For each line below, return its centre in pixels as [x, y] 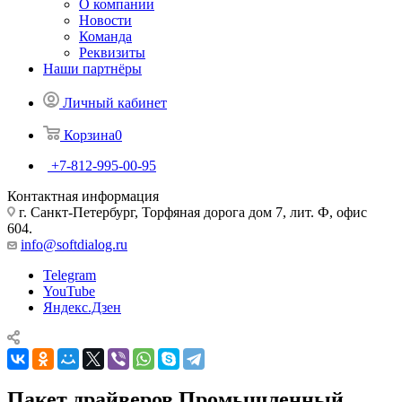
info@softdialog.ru [74, 245]
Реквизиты [112, 52]
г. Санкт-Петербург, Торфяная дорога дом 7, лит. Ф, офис [191, 212]
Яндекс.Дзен [82, 307]
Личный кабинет [115, 103]
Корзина [89, 135]
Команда [105, 36]
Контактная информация [83, 196]
